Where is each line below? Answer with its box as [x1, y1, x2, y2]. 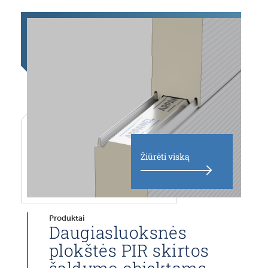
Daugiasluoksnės [48, 221, 187, 243]
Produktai [48, 214, 84, 223]
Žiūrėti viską [141, 151, 190, 162]
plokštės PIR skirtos [48, 239, 209, 261]
